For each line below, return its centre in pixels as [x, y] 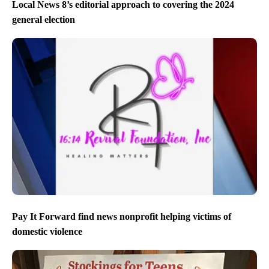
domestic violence [47, 231]
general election [44, 20]
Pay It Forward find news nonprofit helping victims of [122, 216]
